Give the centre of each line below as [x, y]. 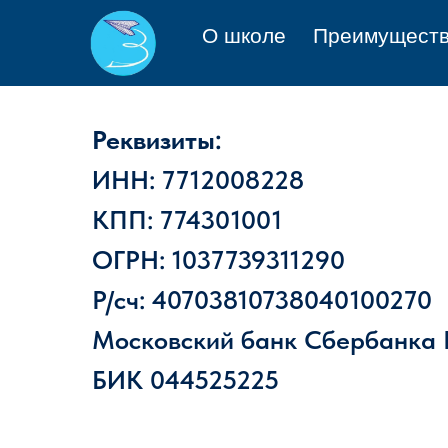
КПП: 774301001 [187, 219]
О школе [243, 35]
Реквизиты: [157, 139]
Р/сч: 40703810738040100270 [262, 299]
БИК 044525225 [185, 379]
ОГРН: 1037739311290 [218, 259]
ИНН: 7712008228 [198, 179]
